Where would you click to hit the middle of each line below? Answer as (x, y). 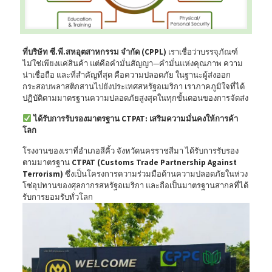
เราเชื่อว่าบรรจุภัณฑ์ (202, 52)
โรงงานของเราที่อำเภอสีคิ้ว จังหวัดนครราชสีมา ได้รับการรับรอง (130, 151)
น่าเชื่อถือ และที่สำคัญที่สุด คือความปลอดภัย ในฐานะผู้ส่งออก (126, 75)
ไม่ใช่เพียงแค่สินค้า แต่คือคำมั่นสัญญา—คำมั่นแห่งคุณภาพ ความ (132, 63)
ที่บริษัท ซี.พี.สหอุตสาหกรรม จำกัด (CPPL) (94, 52)
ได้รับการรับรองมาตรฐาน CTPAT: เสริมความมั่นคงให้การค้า (135, 118)
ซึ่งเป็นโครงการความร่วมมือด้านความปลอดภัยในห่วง (155, 174)
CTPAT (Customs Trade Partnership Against (154, 162)
